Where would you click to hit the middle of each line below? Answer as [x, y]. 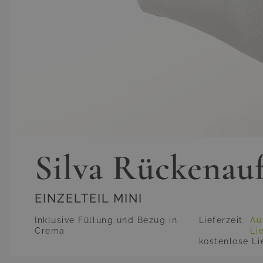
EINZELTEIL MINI [89, 198]
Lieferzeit [221, 220]
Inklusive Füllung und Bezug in [106, 220]
